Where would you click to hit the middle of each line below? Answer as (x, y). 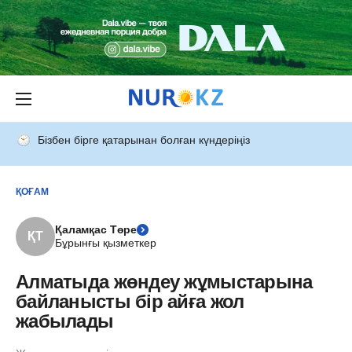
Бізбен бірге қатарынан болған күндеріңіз (144, 140)
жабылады (65, 321)
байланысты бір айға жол (130, 301)
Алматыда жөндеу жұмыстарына (164, 282)
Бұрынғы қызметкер (106, 243)
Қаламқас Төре (96, 229)
